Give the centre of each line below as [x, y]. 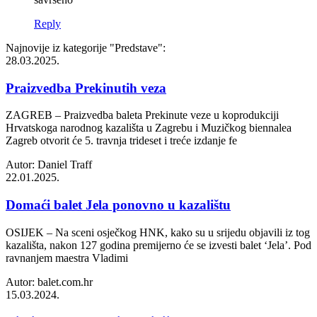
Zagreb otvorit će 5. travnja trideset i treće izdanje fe [121, 141]
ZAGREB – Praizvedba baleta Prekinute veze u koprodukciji [142, 115]
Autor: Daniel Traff [49, 165]
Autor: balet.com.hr [49, 282]
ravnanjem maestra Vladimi [67, 258]
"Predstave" [136, 47]
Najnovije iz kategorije [58, 47]
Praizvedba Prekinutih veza [86, 88]
